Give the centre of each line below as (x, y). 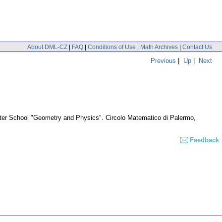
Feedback (204, 140)
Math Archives (159, 47)
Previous (163, 60)
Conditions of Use (112, 47)
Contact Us (197, 47)
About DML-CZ (47, 47)
